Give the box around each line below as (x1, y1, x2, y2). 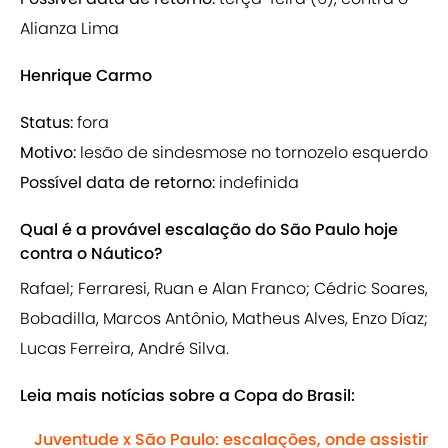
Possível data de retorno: (20, 171, 219, 195)
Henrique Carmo (20, 64, 152, 88)
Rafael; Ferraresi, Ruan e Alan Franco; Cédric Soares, (20, 277, 428, 301)
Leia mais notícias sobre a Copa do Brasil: (20, 384, 355, 408)
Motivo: (20, 141, 80, 165)
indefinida (219, 171, 299, 195)
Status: (20, 111, 73, 135)
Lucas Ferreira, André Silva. (20, 337, 229, 361)
